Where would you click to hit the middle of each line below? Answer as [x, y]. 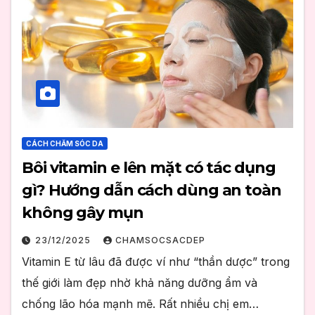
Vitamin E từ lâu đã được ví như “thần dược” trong [156, 262]
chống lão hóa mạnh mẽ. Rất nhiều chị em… [140, 304]
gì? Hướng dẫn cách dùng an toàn [152, 191]
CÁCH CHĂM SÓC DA [65, 144]
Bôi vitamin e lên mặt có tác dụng [149, 168]
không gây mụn [83, 213]
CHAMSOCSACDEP [160, 240]
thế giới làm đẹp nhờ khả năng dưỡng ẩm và [140, 283]
